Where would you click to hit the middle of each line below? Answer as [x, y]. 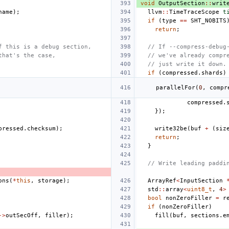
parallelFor [176, 87]
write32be [171, 128]
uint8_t [200, 189]
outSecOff [22, 215]
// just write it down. [187, 64]
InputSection [201, 180]
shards [212, 73]
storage [50, 180]
